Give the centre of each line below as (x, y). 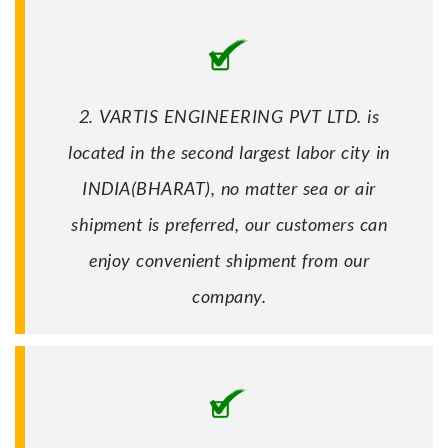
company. (229, 295)
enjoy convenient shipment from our (229, 259)
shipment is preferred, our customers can (229, 223)
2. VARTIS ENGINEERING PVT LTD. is (229, 115)
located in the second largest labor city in (229, 151)
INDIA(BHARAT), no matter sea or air (229, 187)
